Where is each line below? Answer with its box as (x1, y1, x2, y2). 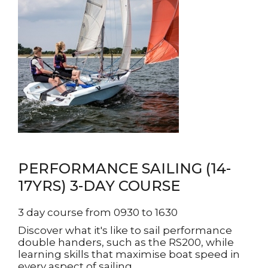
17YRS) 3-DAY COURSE (18, 177, 180, 194)
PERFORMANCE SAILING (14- (18, 160, 231, 177)
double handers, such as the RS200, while (18, 236, 234, 248)
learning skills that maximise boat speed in (18, 248, 240, 260)
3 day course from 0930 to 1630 (18, 206, 178, 218)
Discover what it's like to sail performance (18, 224, 232, 236)
